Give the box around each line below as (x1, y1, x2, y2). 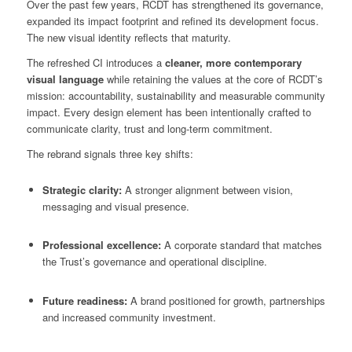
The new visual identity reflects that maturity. (26, 30, 231, 46)
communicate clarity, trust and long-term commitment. (26, 121, 273, 137)
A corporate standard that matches (163, 237, 322, 253)
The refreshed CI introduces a (26, 55, 165, 71)
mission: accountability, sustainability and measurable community (26, 88, 325, 104)
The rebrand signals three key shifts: (26, 146, 193, 162)
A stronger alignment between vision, (124, 182, 293, 198)
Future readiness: (42, 292, 130, 308)
